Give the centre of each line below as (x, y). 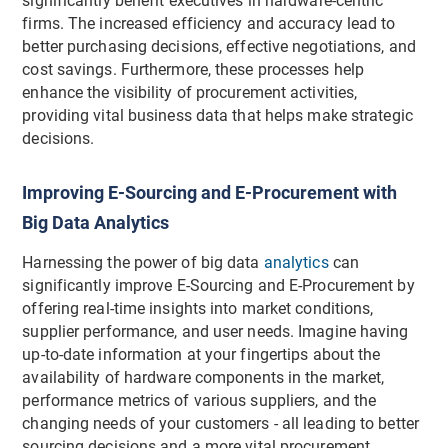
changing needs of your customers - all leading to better (220, 424)
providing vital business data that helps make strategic (217, 115)
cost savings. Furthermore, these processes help (193, 69)
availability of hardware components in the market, (203, 378)
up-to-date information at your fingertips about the (201, 355)
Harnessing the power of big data (143, 263)
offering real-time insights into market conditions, (198, 309)
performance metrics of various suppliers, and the (199, 401)
